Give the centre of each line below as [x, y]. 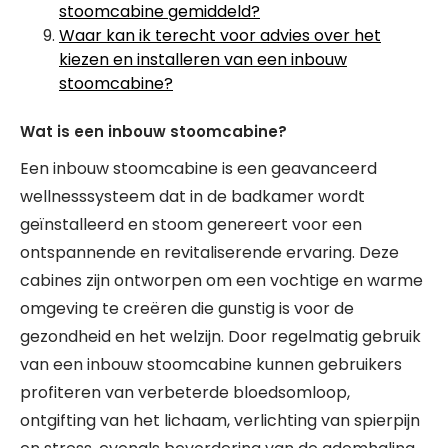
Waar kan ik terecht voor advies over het [220, 35]
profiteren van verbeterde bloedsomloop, [185, 392]
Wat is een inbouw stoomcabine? [153, 131]
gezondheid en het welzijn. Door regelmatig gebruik [220, 336]
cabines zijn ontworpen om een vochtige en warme [221, 280]
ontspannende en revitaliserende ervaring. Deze [209, 252]
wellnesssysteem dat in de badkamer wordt [192, 196]
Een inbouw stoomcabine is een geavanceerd [198, 168]
